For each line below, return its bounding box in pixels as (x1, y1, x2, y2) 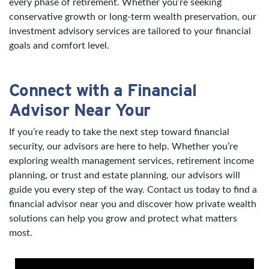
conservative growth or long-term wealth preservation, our (9, 12, 256, 22)
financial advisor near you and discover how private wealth (9, 199, 256, 210)
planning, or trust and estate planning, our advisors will (9, 171, 240, 181)
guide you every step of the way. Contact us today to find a (9, 185, 257, 195)
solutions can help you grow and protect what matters (9, 214, 237, 224)
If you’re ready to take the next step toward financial (9, 127, 229, 138)
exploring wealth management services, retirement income (9, 156, 254, 166)
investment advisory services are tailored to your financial (9, 26, 251, 37)
